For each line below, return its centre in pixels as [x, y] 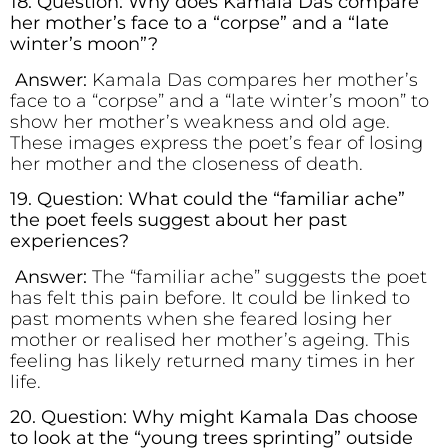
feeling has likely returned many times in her [212, 360]
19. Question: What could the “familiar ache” [207, 199]
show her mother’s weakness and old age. [200, 121]
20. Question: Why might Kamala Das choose [214, 417]
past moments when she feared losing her [201, 318]
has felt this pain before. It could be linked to [210, 297]
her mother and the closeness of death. [186, 163]
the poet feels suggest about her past [178, 220]
